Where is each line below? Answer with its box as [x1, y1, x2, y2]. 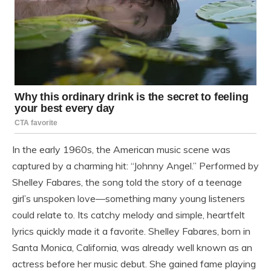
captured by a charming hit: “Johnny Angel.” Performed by [12, 160, 259, 172]
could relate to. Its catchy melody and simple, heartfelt [12, 209, 245, 221]
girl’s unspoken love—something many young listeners [12, 192, 245, 205]
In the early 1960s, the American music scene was [12, 143, 230, 156]
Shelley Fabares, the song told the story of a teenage [12, 176, 242, 189]
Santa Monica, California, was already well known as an [12, 241, 252, 254]
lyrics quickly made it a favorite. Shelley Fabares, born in [12, 225, 250, 238]
